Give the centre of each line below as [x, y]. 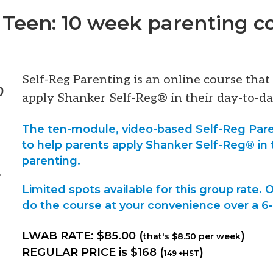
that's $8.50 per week [192, 237]
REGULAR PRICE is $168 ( [93, 253]
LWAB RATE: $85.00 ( [83, 236]
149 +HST [182, 253]
